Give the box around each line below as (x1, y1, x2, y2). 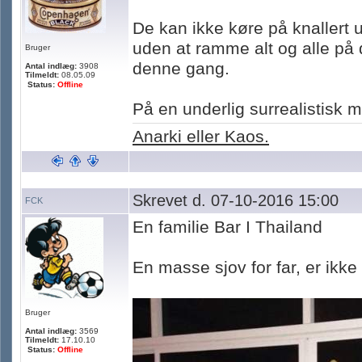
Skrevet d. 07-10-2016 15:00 (133, 192, 339, 209)
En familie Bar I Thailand (133, 217, 322, 237)
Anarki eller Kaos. (133, 127, 269, 146)
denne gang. (133, 59, 229, 78)
